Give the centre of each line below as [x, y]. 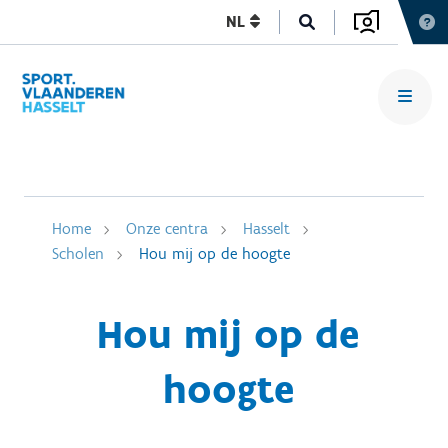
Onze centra [167, 228]
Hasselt [266, 228]
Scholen [78, 253]
